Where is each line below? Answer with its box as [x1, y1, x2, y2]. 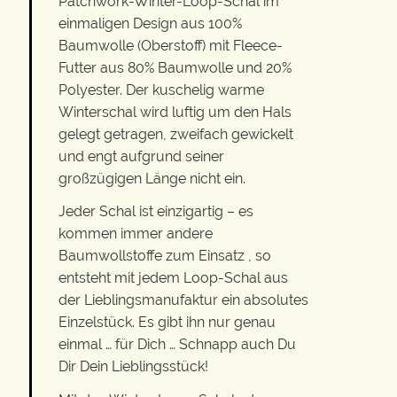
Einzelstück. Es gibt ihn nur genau [58, 314, 276, 331]
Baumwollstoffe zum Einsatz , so [58, 247, 271, 265]
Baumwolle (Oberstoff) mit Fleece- [58, 36, 283, 54]
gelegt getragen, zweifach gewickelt [58, 125, 293, 143]
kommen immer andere [58, 225, 213, 243]
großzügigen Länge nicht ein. [58, 169, 245, 187]
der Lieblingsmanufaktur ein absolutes [58, 292, 308, 309]
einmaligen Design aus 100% [58, 14, 242, 32]
